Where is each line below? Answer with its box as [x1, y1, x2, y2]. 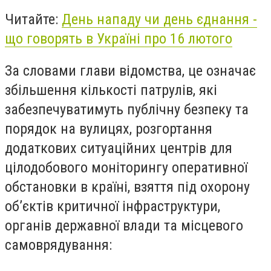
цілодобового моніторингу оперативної [5, 159, 247, 177]
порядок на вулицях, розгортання [5, 120, 212, 138]
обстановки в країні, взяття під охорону [5, 178, 250, 196]
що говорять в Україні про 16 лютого [5, 30, 232, 47]
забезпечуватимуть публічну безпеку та [5, 101, 249, 119]
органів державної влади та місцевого [5, 217, 243, 235]
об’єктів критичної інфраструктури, [5, 198, 220, 215]
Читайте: [5, 10, 62, 28]
